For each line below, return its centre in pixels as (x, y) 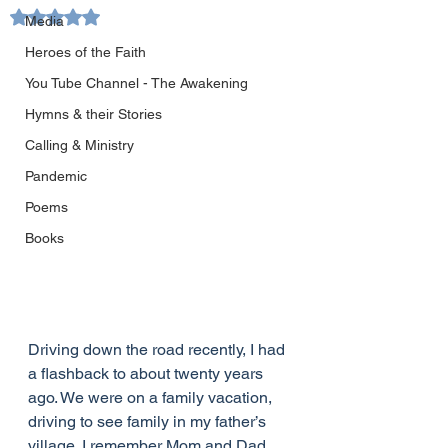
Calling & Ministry (79, 145)
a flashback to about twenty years (147, 373)
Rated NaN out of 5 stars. (134, 16)
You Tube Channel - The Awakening (136, 83)
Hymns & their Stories (93, 114)
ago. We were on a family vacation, (152, 397)
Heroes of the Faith (85, 52)
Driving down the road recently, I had (158, 349)
